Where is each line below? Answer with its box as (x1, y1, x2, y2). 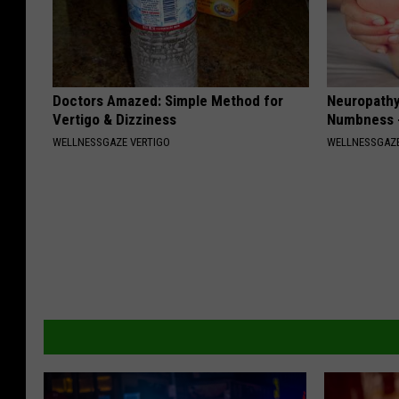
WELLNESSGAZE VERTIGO (53, 135, 170, 150)
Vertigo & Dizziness (53, 110, 176, 129)
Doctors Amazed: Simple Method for (53, 92, 283, 110)
